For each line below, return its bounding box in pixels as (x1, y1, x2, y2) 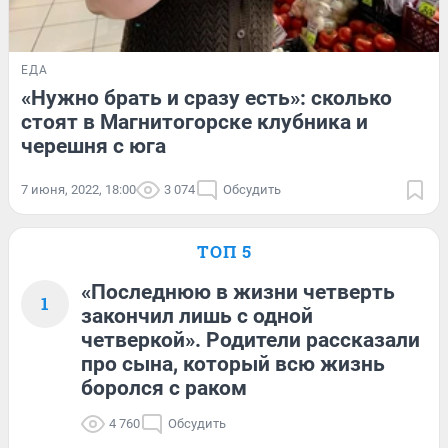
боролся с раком (81, 376, 247, 401)
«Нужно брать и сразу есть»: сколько (21, 86, 392, 111)
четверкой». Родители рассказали (81, 328, 420, 353)
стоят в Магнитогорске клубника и (21, 110, 368, 135)
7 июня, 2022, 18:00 (21, 182, 136, 198)
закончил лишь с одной (81, 304, 313, 329)
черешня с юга (21, 134, 166, 159)
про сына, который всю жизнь (81, 352, 385, 377)
